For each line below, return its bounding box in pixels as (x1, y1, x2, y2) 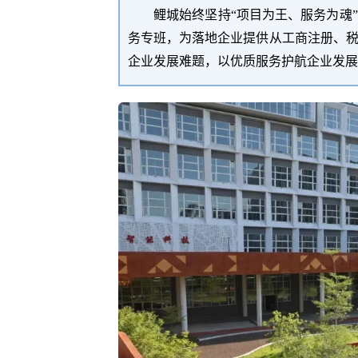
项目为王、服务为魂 (236, 8, 352, 22)
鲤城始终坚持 (153, 6, 231, 24)
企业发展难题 (128, 54, 205, 69)
